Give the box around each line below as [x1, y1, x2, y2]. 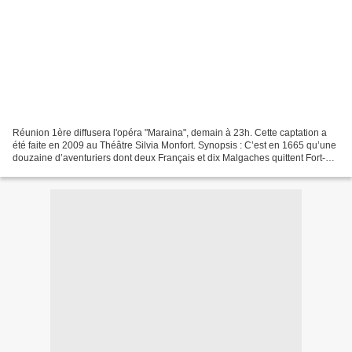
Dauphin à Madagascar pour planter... [13, 164, 174, 176]
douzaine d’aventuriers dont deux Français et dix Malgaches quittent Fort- [13, 152, 325, 163]
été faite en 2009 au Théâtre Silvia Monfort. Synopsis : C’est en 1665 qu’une [13, 139, 336, 151]
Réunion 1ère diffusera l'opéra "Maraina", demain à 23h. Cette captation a [13, 126, 327, 138]
